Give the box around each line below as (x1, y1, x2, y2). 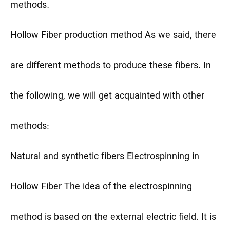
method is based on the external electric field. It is (10, 212, 216, 224)
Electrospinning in (127, 151, 199, 163)
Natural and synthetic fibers (10, 151, 127, 163)
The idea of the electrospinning (64, 181, 192, 194)
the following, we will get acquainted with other (10, 90, 204, 103)
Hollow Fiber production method (10, 30, 145, 42)
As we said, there (145, 30, 216, 42)
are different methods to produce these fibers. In (10, 60, 211, 72)
